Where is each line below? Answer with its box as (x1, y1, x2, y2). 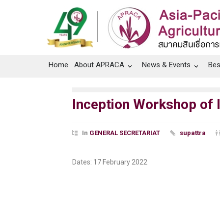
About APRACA (74, 60, 124, 69)
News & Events (142, 60, 191, 69)
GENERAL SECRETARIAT (89, 129, 160, 137)
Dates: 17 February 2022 (72, 158, 147, 166)
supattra (180, 129, 206, 137)
